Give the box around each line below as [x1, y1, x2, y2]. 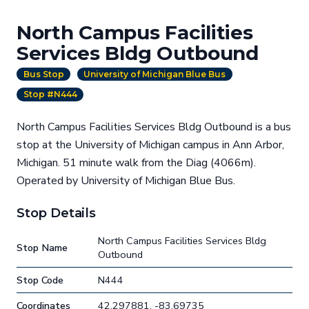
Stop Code [17, 272, 63, 287]
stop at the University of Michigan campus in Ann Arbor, [17, 137, 284, 152]
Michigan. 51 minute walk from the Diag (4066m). [17, 154, 256, 170]
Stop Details [17, 204, 96, 221]
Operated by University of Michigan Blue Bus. [17, 172, 235, 188]
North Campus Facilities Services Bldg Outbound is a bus [17, 119, 291, 134]
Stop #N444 [23, 89, 77, 100]
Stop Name [17, 240, 68, 255]
